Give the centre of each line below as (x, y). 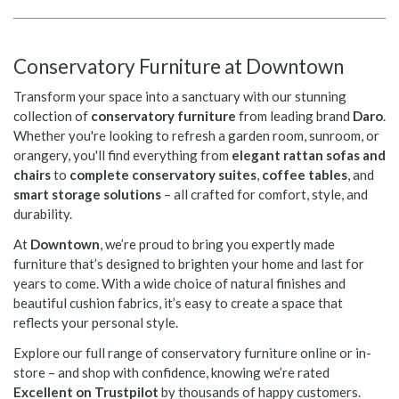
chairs (32, 174)
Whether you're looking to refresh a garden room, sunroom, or (196, 135)
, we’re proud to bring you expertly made (217, 244)
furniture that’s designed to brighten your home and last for (189, 263)
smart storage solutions (87, 194)
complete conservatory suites (163, 174)
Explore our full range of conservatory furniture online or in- (192, 352)
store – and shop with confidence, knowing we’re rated (171, 372)
